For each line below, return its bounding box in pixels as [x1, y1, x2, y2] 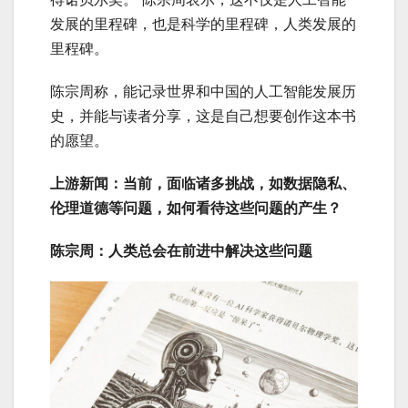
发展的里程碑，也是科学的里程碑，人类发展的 [50, 15, 356, 32]
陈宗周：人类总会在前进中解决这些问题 [50, 242, 312, 259]
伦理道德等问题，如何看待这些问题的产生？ [50, 199, 342, 216]
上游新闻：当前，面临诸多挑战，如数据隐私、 [50, 175, 356, 191]
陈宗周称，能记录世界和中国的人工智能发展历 [50, 83, 356, 99]
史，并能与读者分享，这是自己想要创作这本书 [50, 107, 356, 124]
